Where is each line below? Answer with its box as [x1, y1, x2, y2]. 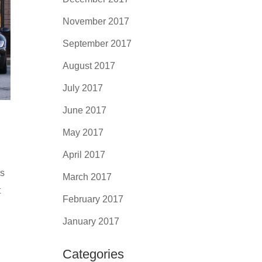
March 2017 [63, 172, 112, 182]
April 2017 [63, 150, 106, 160]
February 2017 [63, 194, 124, 204]
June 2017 [63, 105, 107, 115]
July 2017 [63, 83, 104, 93]
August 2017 [63, 61, 116, 71]
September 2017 [63, 39, 132, 49]
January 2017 [63, 216, 120, 226]
